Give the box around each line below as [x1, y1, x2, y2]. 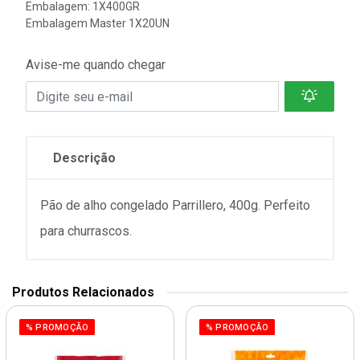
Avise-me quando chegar [26, 57, 166, 72]
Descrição [53, 150, 116, 166]
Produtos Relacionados [12, 284, 154, 300]
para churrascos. [40, 223, 132, 239]
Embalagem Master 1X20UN [26, 17, 170, 30]
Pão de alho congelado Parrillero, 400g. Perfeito [40, 198, 310, 213]
